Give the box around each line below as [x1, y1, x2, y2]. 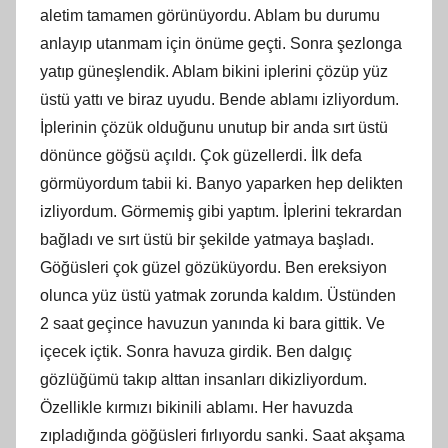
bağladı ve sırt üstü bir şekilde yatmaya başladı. [40, 230, 374, 248]
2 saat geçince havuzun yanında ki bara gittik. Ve [40, 314, 385, 332]
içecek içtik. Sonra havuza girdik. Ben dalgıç [40, 342, 352, 360]
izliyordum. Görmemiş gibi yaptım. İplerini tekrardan [40, 202, 402, 220]
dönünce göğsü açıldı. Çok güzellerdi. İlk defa [40, 146, 362, 164]
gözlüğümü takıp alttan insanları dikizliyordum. [40, 370, 367, 388]
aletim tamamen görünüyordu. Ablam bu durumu [40, 6, 380, 24]
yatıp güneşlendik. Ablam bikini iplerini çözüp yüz [40, 62, 388, 80]
